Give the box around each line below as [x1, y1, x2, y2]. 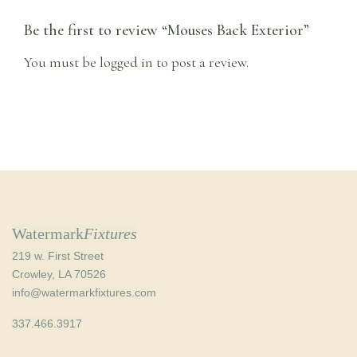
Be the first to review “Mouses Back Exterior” [24, 21, 309, 40]
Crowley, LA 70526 [12, 267, 107, 280]
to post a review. [153, 53, 249, 71]
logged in [100, 53, 154, 71]
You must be [24, 53, 100, 71]
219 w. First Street [12, 249, 104, 262]
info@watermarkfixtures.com [12, 285, 156, 299]
